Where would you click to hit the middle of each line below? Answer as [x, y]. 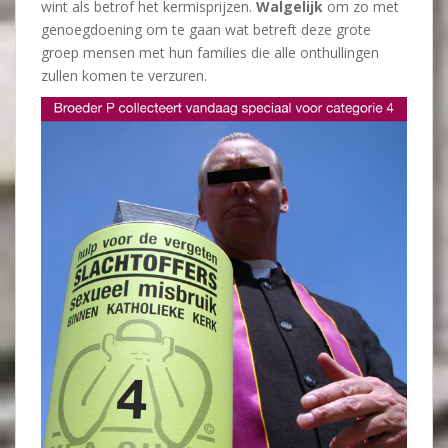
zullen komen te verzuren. [124, 75]
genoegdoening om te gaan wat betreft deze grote [206, 29]
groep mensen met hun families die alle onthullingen [210, 52]
